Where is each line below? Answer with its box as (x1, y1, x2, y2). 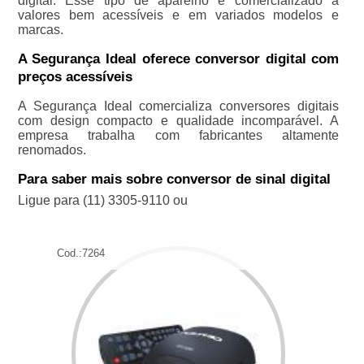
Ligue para (17, 193, 83, 207)
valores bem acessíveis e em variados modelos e (17, 8, 340, 22)
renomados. (17, 143, 86, 157)
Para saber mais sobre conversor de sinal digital (17, 171, 331, 187)
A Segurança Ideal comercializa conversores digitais (17, 99, 340, 113)
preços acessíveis (17, 69, 132, 84)
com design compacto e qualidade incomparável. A (17, 114, 340, 128)
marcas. (17, 23, 63, 37)
